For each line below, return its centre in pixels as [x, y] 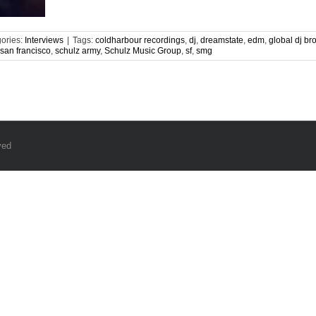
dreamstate [222, 40]
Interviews [44, 40]
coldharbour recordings [140, 40]
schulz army [78, 51]
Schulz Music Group [143, 51]
